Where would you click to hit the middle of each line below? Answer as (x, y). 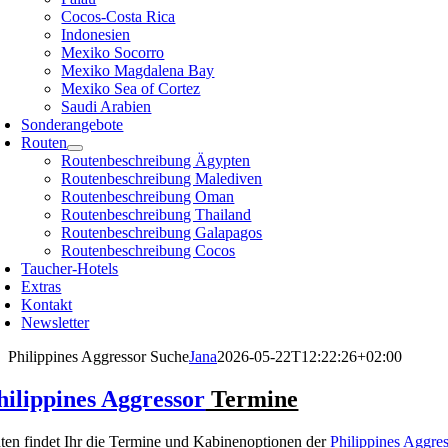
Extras (41, 286)
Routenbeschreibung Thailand (156, 214)
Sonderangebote (72, 124)
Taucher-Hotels (70, 268)
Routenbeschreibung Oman (148, 196)
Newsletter (55, 322)
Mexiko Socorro (113, 52)
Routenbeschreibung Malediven (162, 178)
